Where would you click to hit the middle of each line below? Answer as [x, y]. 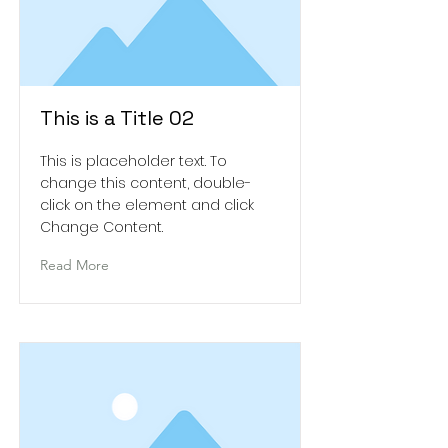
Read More [74, 264]
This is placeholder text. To [133, 160]
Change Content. [101, 226]
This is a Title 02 [117, 117]
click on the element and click [147, 204]
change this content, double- [145, 182]
